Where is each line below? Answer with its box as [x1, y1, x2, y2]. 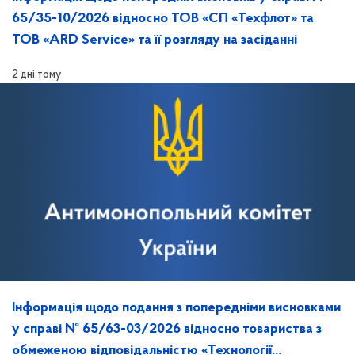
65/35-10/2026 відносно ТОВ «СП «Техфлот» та [12, 11, 314, 26]
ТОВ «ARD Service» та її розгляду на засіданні [12, 32, 297, 48]
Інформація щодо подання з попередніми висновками [12, 300, 341, 315]
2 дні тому [12, 69, 61, 81]
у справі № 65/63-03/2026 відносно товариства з [12, 322, 322, 337]
